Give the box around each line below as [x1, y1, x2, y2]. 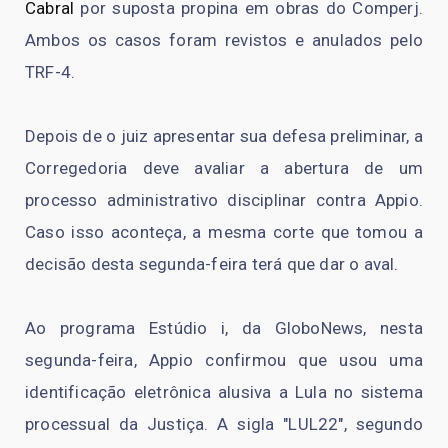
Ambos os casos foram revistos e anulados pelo [25, 30, 423, 51]
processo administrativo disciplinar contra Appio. [25, 190, 423, 211]
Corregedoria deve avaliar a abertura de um [25, 158, 423, 179]
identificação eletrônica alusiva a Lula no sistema [25, 382, 423, 403]
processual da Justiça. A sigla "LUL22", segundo [25, 414, 423, 435]
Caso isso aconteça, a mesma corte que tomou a [25, 222, 423, 243]
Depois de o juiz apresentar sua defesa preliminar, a [25, 126, 423, 147]
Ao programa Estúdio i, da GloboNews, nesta [25, 318, 423, 339]
